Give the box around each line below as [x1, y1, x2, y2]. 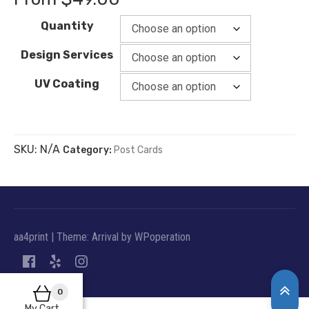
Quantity [40, 19, 94, 32]
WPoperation [134, 230, 190, 243]
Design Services [21, 48, 113, 61]
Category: [63, 144, 114, 156]
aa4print [14, 230, 51, 243]
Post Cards [114, 144, 163, 156]
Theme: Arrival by [57, 230, 134, 243]
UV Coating [34, 77, 99, 90]
